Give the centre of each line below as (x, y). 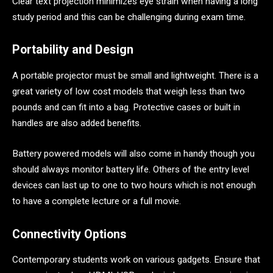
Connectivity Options (69, 234)
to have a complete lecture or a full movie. (97, 201)
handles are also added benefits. (77, 123)
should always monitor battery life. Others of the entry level (131, 169)
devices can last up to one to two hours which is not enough (134, 185)
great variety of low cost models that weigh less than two (129, 92)
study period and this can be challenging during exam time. (129, 17)
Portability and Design (73, 50)
